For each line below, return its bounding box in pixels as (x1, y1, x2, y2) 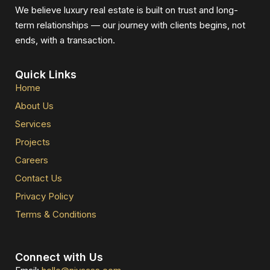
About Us (15, 100, 54, 112)
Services (15, 118, 51, 130)
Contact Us (15, 172, 62, 184)
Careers (15, 154, 48, 166)
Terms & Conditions (15, 209, 96, 221)
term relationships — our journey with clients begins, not (15, 19, 245, 31)
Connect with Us (15, 251, 103, 264)
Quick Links (15, 68, 77, 81)
